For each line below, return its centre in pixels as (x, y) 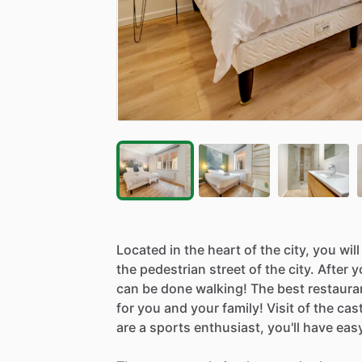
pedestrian (173, 269)
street (227, 269)
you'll (284, 327)
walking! (221, 288)
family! (243, 307)
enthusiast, (229, 327)
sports (170, 327)
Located (141, 249)
